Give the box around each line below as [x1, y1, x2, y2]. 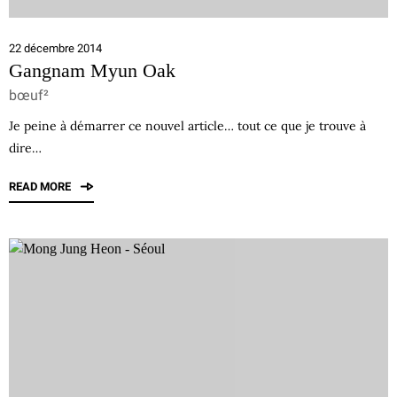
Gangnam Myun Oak [9, 59, 175, 82]
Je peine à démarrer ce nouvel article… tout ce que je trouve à [9, 118, 366, 134]
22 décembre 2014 [9, 42, 102, 55]
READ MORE [9, 180, 74, 193]
